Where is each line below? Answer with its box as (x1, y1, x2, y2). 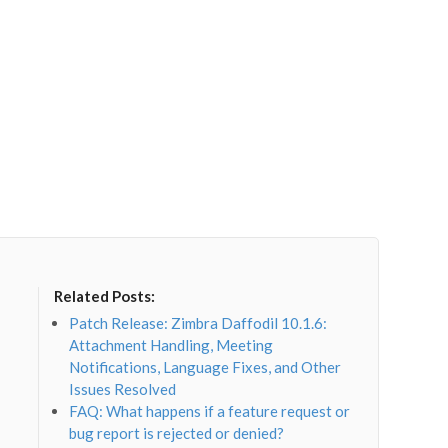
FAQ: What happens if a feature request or (69, 402, 351, 421)
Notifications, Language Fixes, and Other (69, 358, 342, 377)
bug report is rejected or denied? (69, 424, 285, 443)
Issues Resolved (69, 380, 177, 399)
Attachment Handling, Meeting (69, 336, 274, 355)
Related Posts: (54, 286, 156, 305)
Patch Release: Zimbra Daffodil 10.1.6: (69, 314, 328, 333)
